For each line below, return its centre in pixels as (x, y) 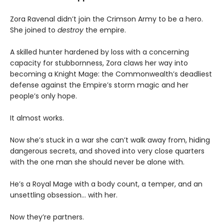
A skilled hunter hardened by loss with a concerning (99, 52)
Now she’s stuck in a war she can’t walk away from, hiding (110, 140)
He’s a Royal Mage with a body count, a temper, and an (106, 184)
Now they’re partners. (47, 217)
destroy (70, 30)
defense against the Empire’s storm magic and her (99, 85)
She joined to (34, 30)
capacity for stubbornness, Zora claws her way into (99, 63)
